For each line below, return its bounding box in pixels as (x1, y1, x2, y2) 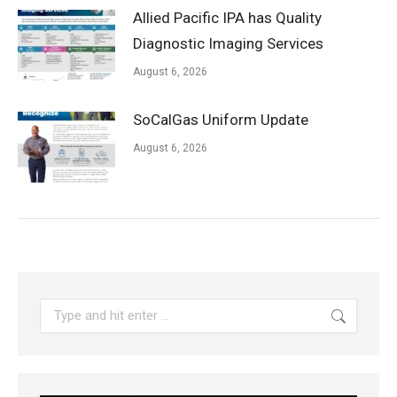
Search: (39, 301, 82, 318)
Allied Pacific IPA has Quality (133, 9, 322, 27)
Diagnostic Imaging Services (133, 35, 323, 53)
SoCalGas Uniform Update (133, 111, 308, 129)
